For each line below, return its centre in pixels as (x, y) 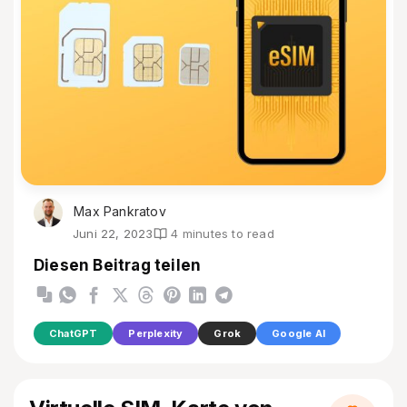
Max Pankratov (118, 212)
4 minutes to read (223, 234)
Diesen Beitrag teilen (118, 266)
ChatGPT (74, 333)
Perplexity (156, 333)
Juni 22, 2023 (113, 234)
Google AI (299, 333)
